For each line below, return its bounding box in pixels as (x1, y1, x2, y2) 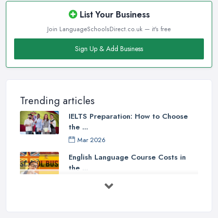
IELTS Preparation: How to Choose (69, 110, 188, 122)
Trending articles (20, 93, 94, 108)
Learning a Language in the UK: (69, 192, 178, 203)
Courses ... (69, 203, 105, 214)
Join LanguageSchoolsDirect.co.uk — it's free (47, 24, 171, 34)
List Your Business (77, 8, 150, 21)
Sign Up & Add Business (75, 43, 143, 54)
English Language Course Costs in (69, 151, 186, 163)
